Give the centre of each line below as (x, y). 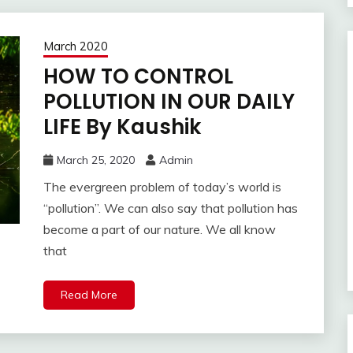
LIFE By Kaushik (122, 127)
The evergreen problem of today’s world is (162, 187)
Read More (89, 295)
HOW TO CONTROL (138, 77)
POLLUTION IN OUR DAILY (169, 102)
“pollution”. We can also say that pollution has (170, 208)
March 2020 (75, 46)
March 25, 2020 (95, 160)
